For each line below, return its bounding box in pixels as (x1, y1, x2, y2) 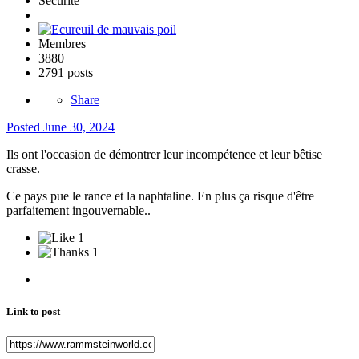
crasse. (6, 162, 43, 176)
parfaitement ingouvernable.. (6, 204, 151, 218)
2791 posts (38, 66, 93, 80)
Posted (6, 120, 43, 135)
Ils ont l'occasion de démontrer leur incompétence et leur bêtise (6, 147, 322, 162)
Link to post (6, 305, 60, 317)
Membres (38, 37, 86, 51)
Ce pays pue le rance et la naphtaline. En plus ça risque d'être (6, 189, 314, 204)
